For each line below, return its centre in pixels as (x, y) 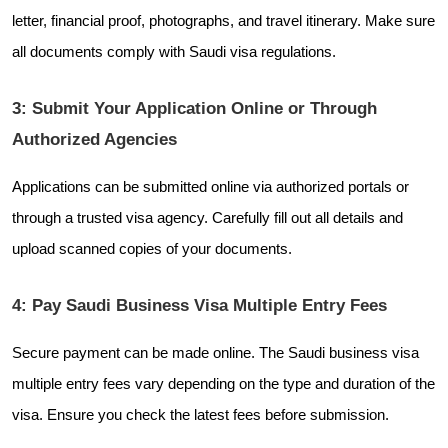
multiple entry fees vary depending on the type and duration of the (223, 383)
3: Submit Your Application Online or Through (194, 107)
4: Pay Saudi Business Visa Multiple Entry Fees (199, 304)
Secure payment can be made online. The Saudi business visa (215, 352)
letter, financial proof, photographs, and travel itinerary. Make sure (223, 20)
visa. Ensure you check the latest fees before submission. (200, 414)
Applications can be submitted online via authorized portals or (210, 186)
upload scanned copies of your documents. (152, 248)
